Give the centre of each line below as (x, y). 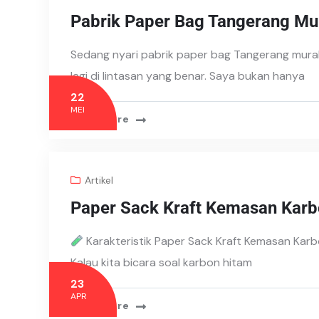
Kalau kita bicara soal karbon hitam (161, 262)
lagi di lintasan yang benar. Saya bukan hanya (188, 76)
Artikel (99, 180)
